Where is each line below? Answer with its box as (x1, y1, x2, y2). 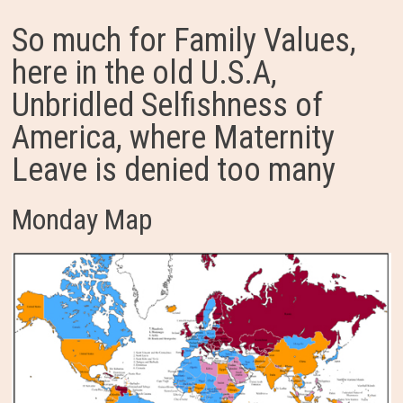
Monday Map (11, 202, 152, 237)
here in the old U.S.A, (11, 54, 277, 92)
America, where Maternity (11, 119, 335, 157)
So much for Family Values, (11, 22, 356, 59)
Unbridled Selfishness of (11, 86, 323, 124)
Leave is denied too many (11, 151, 336, 189)
